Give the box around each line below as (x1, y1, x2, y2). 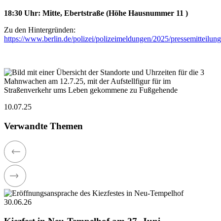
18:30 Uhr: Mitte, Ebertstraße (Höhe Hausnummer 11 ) (4, 8, 188, 17)
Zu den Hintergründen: (4, 25, 75, 34)
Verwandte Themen (4, 120, 83, 131)
